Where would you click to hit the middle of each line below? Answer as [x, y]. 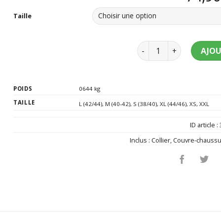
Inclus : [141, 140]
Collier [161, 140]
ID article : [204, 125]
